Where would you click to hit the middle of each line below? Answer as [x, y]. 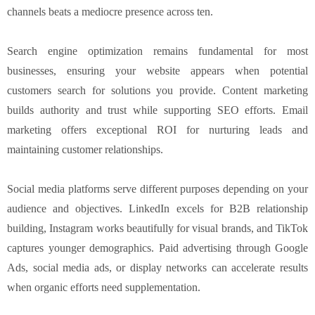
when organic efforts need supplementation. [104, 287]
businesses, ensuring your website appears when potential [157, 70]
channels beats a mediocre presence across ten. [110, 11]
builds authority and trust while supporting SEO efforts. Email [157, 110]
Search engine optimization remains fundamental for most [157, 51]
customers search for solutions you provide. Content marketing [157, 90]
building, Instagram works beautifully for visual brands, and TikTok [157, 228]
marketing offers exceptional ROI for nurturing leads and [157, 129]
